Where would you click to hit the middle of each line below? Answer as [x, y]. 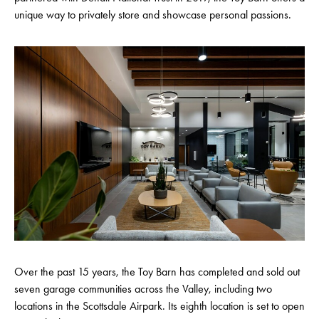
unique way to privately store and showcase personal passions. [153, 15]
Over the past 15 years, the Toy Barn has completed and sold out [157, 271]
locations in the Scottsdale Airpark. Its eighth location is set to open [159, 305]
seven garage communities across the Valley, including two [143, 288]
